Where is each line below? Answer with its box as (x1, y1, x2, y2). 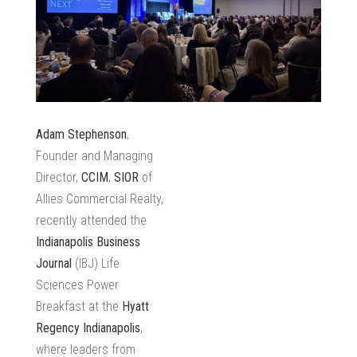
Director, (36, 170, 81, 186)
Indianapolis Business (36, 234, 140, 250)
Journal (36, 256, 72, 272)
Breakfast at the (36, 299, 122, 315)
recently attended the (36, 213, 147, 229)
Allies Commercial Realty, (36, 191, 163, 207)
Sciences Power (36, 277, 119, 293)
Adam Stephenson (36, 127, 127, 143)
